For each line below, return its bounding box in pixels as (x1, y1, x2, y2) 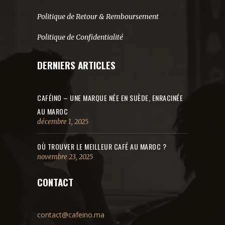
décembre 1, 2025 (37, 118, 88, 126)
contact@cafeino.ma (37, 210, 104, 219)
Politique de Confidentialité (37, 33, 123, 42)
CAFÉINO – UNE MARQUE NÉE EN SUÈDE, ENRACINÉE (37, 92, 183, 103)
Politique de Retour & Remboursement (37, 12, 159, 21)
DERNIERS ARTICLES (37, 58, 116, 72)
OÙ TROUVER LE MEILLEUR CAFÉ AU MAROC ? (37, 141, 166, 152)
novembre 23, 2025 (37, 153, 93, 161)
